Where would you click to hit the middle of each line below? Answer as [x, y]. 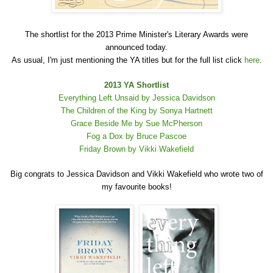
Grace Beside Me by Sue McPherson [136, 124]
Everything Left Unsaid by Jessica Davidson [136, 98]
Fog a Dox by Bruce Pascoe [136, 136]
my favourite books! [136, 187]
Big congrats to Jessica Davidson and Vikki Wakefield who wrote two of [136, 174]
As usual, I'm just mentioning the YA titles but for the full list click [128, 60]
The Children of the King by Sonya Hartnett [136, 111]
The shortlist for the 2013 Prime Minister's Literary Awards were [136, 35]
